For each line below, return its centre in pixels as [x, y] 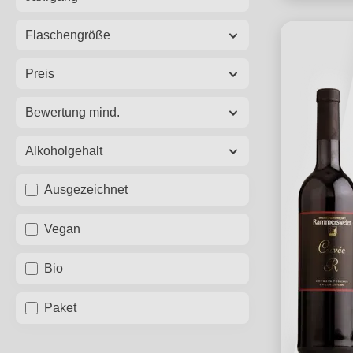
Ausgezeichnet [86, 190]
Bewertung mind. [72, 112]
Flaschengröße [68, 35]
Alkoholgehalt [64, 151]
